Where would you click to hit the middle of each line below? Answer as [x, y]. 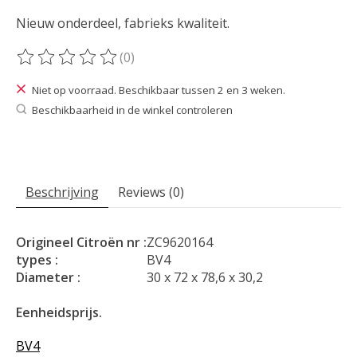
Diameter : [48, 278]
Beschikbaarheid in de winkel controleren [132, 110]
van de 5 [252, 66]
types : [37, 260]
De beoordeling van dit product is [117, 66]
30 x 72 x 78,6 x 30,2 [205, 278]
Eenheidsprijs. [59, 313]
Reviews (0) [151, 192]
